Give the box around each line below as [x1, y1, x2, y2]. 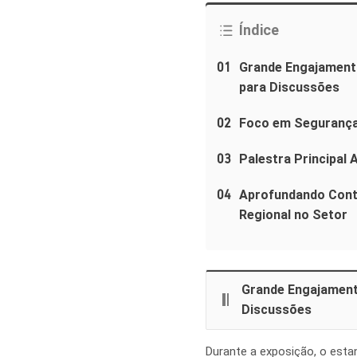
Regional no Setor [239, 207, 347, 223]
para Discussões [239, 80, 339, 96]
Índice [239, 21, 279, 38]
